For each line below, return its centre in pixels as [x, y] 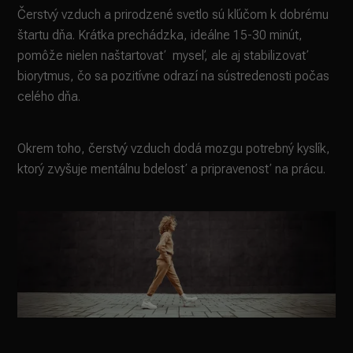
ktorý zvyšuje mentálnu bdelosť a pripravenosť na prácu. [172, 169]
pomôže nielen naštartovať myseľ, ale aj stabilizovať [163, 55]
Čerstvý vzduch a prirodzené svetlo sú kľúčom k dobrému [173, 14]
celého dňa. [49, 96]
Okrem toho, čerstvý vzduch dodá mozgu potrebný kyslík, [174, 148]
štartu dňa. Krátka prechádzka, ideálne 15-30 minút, [160, 35]
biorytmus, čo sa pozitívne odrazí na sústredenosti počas [174, 76]
